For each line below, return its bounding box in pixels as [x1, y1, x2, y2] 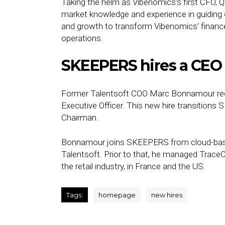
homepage [98, 191, 136, 199]
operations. [61, 33, 103, 43]
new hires [151, 191, 182, 199]
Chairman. [61, 113, 98, 123]
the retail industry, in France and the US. [61, 161, 205, 171]
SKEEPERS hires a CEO [61, 56, 221, 75]
